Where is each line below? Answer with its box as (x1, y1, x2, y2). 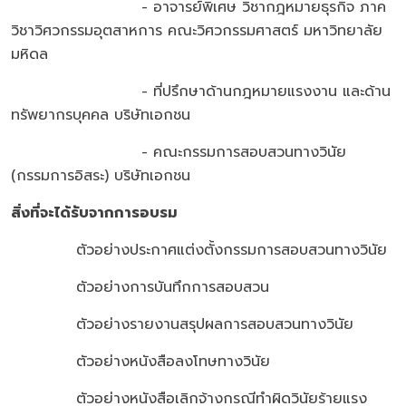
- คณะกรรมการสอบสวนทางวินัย (11, 141, 346, 164)
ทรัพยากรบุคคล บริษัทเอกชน (11, 104, 190, 127)
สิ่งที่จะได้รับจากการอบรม (11, 202, 178, 225)
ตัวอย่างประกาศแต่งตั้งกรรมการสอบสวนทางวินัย (11, 239, 387, 262)
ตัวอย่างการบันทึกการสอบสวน (11, 276, 269, 299)
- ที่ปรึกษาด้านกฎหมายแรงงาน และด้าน (11, 81, 391, 103)
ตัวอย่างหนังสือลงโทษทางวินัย (11, 351, 270, 373)
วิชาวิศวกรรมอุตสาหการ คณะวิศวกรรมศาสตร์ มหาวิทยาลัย (11, 20, 382, 43)
